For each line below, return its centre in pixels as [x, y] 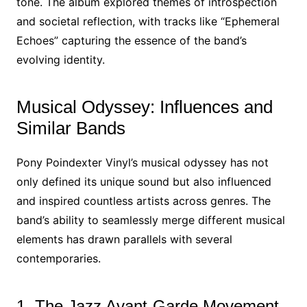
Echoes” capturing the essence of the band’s [131, 40]
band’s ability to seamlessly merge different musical [150, 220]
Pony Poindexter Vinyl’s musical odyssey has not [142, 162]
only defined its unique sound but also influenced [144, 182]
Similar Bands [71, 128]
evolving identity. [60, 60]
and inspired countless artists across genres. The [143, 201]
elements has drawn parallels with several [124, 239]
